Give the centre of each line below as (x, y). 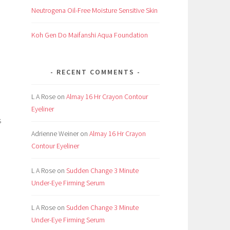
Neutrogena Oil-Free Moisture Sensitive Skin (94, 11)
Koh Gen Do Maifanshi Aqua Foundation (90, 35)
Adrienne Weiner (55, 134)
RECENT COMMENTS (95, 72)
